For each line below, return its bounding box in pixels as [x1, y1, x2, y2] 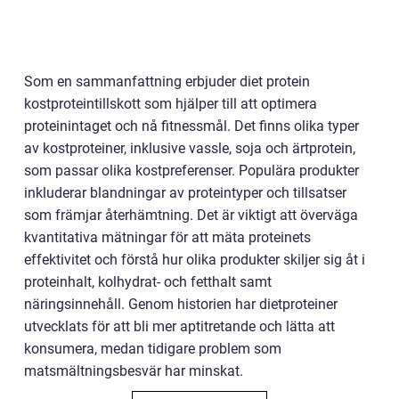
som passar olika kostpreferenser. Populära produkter [24, 161, 359, 179]
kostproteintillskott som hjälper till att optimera [24, 94, 317, 112]
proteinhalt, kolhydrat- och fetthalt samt [24, 273, 272, 290]
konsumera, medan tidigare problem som [24, 339, 281, 357]
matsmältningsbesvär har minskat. [24, 362, 243, 379]
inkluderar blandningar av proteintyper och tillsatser [24, 183, 346, 201]
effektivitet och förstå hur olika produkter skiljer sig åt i [24, 250, 365, 268]
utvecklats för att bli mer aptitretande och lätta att [24, 317, 335, 335]
